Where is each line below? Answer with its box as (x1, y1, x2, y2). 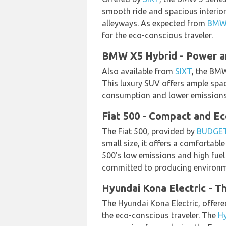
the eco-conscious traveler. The (102, 211, 218, 220)
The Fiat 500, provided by (102, 127, 197, 136)
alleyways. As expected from (102, 19, 207, 28)
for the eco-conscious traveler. (102, 31, 213, 40)
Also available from (102, 67, 175, 76)
